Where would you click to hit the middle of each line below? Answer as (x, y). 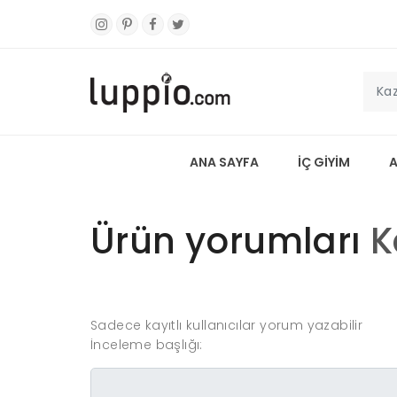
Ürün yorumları (230, 241)
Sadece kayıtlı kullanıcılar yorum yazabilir (227, 326)
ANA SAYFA (224, 163)
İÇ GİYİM (324, 163)
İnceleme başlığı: (147, 345)
